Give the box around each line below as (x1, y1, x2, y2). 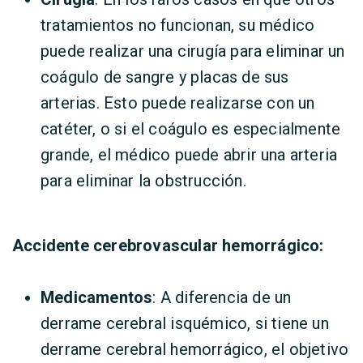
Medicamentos (41, 288, 153, 307)
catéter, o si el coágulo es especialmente (41, 119, 341, 139)
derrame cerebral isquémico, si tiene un (41, 314, 329, 333)
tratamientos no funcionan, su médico (41, 15, 315, 35)
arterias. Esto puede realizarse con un (41, 93, 315, 113)
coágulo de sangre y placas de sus (41, 67, 289, 87)
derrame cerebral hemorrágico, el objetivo (41, 340, 349, 359)
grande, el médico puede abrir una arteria (41, 145, 338, 164)
